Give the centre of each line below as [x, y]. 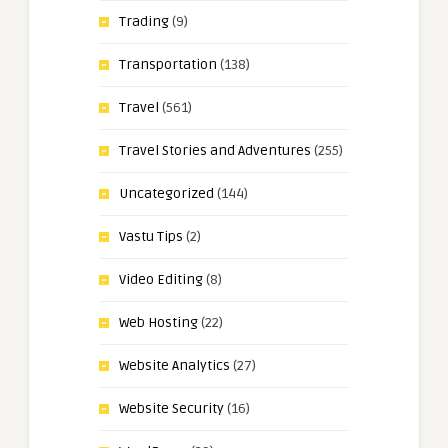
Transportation [168, 65]
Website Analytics [174, 366]
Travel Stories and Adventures [215, 151]
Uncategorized [166, 194]
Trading [144, 22]
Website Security [171, 409]
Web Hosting [158, 323]
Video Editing [161, 280]
